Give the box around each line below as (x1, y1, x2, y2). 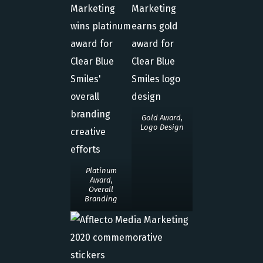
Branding (85, 194, 117, 203)
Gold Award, (141, 113, 183, 122)
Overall (89, 185, 113, 194)
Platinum (85, 166, 117, 175)
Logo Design (140, 123, 184, 131)
